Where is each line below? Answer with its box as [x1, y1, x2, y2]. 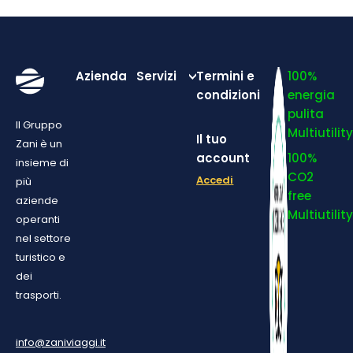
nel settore [16, 231, 71, 247]
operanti [16, 212, 60, 228]
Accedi [196, 173, 234, 188]
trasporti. [16, 288, 61, 303]
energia [288, 87, 336, 104]
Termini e [196, 68, 255, 85]
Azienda [76, 68, 128, 85]
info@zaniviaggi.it [16, 335, 106, 351]
